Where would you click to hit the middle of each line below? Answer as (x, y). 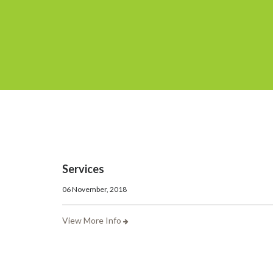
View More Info (93, 220)
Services (83, 169)
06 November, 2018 (94, 189)
